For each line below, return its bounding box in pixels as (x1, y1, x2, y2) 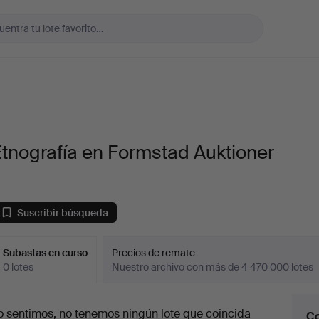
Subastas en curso (3, 246, 88, 259)
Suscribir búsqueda (17, 206, 109, 219)
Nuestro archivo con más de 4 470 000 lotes (112, 261, 314, 273)
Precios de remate (112, 246, 196, 259)
